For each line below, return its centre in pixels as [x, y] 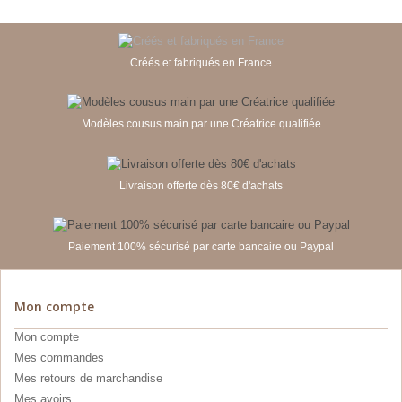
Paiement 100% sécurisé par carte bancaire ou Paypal [201, 247]
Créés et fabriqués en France [201, 62]
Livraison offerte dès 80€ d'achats [201, 185]
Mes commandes [59, 358]
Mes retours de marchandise [88, 379]
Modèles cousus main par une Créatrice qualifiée [201, 124]
